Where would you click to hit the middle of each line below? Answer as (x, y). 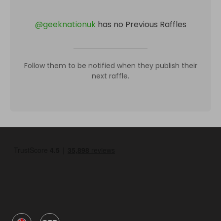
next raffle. (110, 76)
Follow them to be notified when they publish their (110, 66)
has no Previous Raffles (142, 24)
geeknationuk (69, 24)
